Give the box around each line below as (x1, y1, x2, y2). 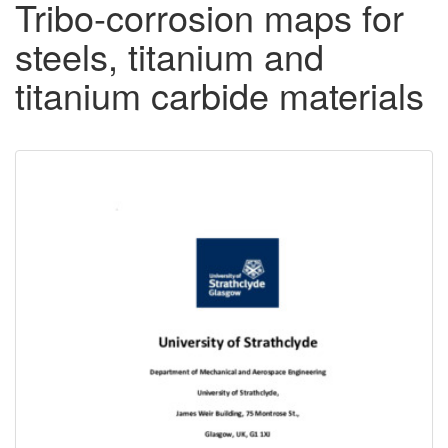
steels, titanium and (15, 30, 324, 82)
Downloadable (30, 160, 224, 204)
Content (30, 193, 136, 237)
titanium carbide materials (15, 69, 424, 121)
